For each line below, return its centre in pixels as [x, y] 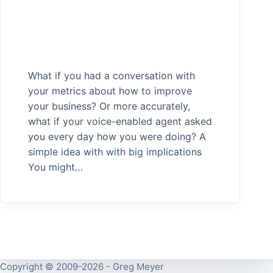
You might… [55, 167]
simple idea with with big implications [115, 152]
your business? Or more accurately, [109, 106]
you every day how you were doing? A [117, 137]
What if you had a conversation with [112, 76]
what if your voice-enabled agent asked [120, 122]
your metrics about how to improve [110, 91]
